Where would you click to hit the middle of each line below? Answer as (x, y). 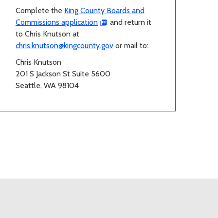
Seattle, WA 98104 (47, 85)
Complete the (40, 10)
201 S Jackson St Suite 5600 (63, 73)
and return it (129, 22)
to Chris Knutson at (47, 34)
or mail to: (131, 45)
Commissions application (57, 22)
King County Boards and (104, 10)
